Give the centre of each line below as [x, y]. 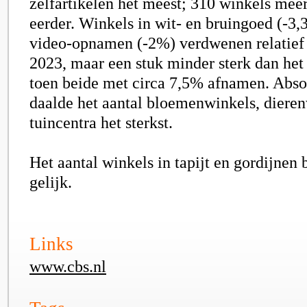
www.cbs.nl [68, 266]
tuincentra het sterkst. [101, 122]
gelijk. [51, 182]
